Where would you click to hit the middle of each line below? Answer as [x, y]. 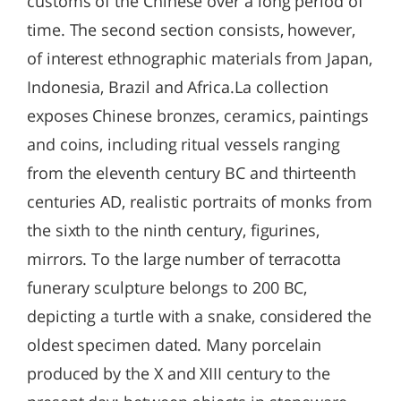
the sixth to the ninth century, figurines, [173, 230]
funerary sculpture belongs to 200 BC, [167, 287]
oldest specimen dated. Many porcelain [175, 345]
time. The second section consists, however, [191, 30]
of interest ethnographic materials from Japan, [200, 58]
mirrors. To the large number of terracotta [184, 259]
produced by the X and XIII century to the [179, 373]
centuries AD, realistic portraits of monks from [200, 201]
